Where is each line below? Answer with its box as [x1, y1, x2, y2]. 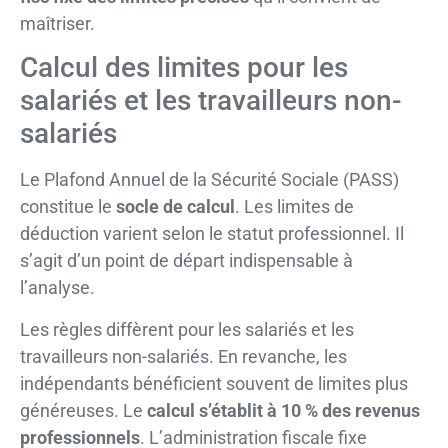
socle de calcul [116, 196, 235, 218]
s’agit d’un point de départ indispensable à [20, 250, 353, 272]
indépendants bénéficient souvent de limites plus [20, 372, 408, 394]
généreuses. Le [20, 399, 147, 421]
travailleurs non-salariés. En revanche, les [20, 345, 347, 367]
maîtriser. [20, 12, 95, 34]
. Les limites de [235, 196, 354, 218]
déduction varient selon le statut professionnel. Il [20, 223, 404, 245]
